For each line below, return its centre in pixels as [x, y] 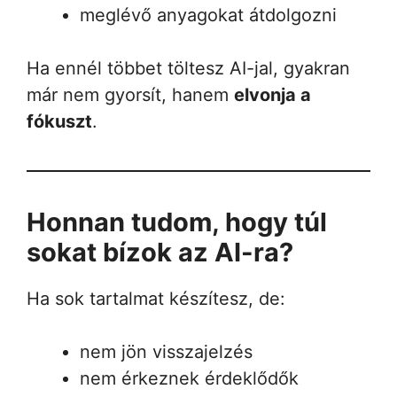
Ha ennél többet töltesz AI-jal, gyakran [188, 68]
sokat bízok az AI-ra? [160, 252]
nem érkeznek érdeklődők [189, 378]
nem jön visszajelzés [166, 351]
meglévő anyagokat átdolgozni [208, 15]
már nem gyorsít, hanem [130, 94]
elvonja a [272, 94]
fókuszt [59, 121]
